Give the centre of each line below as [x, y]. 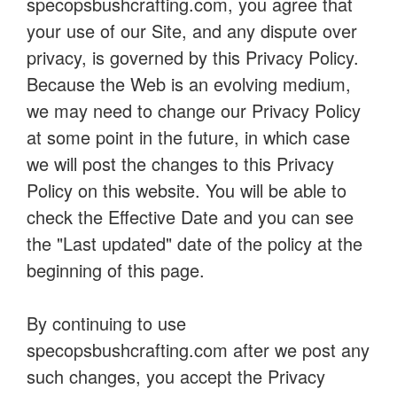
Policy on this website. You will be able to [187, 190]
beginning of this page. [116, 270]
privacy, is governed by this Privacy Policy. [193, 57]
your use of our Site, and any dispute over [192, 31]
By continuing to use [106, 323]
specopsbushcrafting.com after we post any [198, 350]
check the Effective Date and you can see [190, 217]
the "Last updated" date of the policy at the [195, 243]
